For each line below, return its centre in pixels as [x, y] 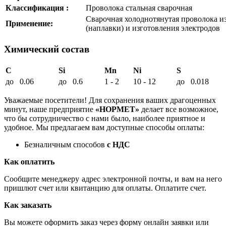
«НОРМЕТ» [116, 109]
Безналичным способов [66, 144]
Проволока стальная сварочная [139, 8]
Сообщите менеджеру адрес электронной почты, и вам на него [113, 179]
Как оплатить [29, 161]
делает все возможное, [179, 109]
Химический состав [47, 49]
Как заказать [28, 205]
